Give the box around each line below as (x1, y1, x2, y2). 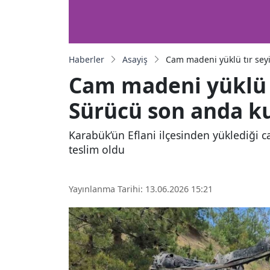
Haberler (69, 53, 104, 65)
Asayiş (122, 53, 148, 65)
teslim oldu (69, 142, 125, 157)
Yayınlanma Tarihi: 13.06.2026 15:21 (69, 183, 213, 195)
